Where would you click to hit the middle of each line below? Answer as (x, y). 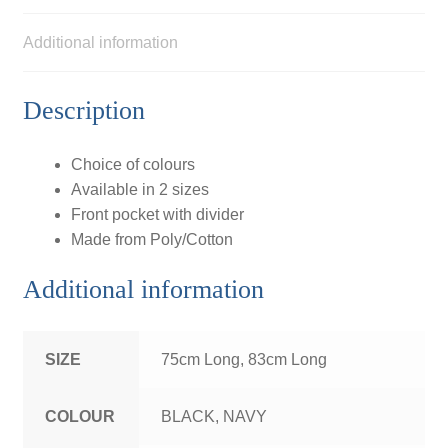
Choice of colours (132, 164)
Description (83, 110)
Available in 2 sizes (139, 189)
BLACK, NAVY (214, 417)
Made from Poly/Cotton (151, 239)
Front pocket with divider (157, 214)
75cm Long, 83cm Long (244, 360)
